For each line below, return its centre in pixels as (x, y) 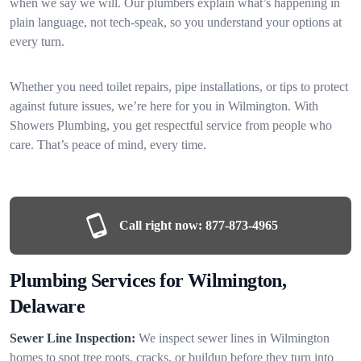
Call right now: (160, 225)
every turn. (37, 41)
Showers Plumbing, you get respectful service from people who (171, 125)
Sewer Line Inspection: (73, 338)
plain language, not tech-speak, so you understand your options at (176, 22)
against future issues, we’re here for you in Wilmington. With (164, 106)
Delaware (48, 306)
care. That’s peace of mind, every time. (108, 144)
